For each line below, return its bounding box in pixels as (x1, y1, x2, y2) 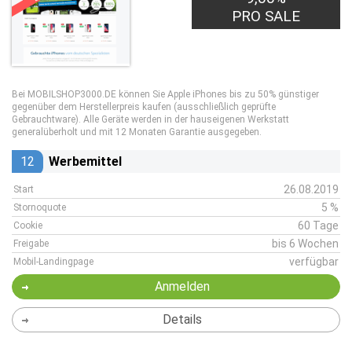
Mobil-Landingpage (13, 256, 93, 267)
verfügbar (289, 255, 339, 268)
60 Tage (298, 219, 339, 232)
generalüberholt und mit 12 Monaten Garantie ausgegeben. (12, 126, 262, 137)
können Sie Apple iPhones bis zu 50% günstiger (116, 89, 319, 100)
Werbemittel (49, 154, 122, 169)
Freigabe (13, 238, 49, 249)
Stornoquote (13, 202, 66, 213)
